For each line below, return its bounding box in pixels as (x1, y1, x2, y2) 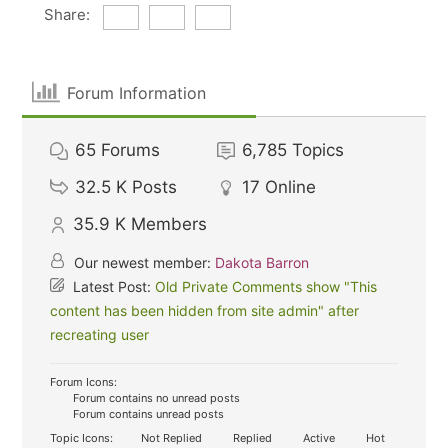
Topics (292, 140, 345, 160)
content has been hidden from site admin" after (50, 302, 360, 319)
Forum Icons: (50, 375, 118, 389)
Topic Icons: (50, 431, 114, 445)
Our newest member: (70, 254, 216, 271)
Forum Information (66, 82, 206, 103)
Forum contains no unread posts (70, 391, 241, 405)
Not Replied (138, 431, 203, 445)
